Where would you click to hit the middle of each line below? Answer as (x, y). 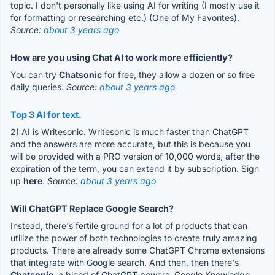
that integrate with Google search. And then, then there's (125, 262)
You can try (35, 74)
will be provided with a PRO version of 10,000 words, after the (135, 156)
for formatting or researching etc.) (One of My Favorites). (125, 17)
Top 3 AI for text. (46, 114)
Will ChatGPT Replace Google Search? (92, 208)
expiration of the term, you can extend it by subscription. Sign (135, 168)
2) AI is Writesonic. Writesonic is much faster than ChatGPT (130, 131)
